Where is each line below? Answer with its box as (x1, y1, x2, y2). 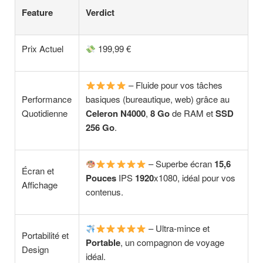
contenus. (86, 186, 124, 198)
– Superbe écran (146, 157, 214, 170)
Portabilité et (22, 229, 69, 242)
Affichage (22, 178, 58, 191)
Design (22, 243, 49, 256)
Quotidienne (22, 107, 68, 120)
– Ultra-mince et (146, 222, 210, 235)
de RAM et (170, 107, 216, 120)
